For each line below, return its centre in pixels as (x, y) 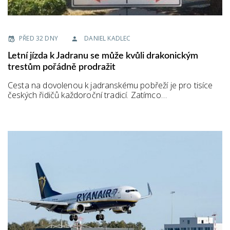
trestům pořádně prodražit (62, 68)
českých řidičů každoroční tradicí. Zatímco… (87, 95)
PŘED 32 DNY (39, 39)
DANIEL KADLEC (108, 39)
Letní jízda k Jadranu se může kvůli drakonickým (103, 56)
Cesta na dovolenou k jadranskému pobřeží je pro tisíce (110, 85)
